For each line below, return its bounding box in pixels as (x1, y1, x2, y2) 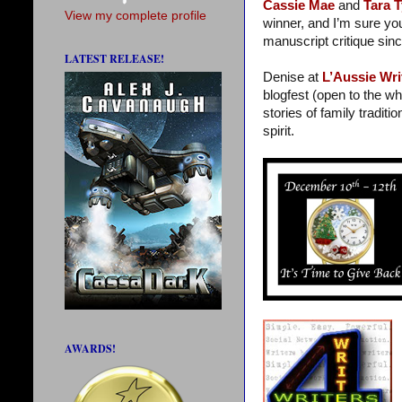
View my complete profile (65, 9, 206, 23)
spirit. (263, 124, 294, 139)
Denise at (263, 70, 322, 85)
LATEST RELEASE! (65, 51, 164, 67)
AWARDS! (65, 341, 116, 357)
